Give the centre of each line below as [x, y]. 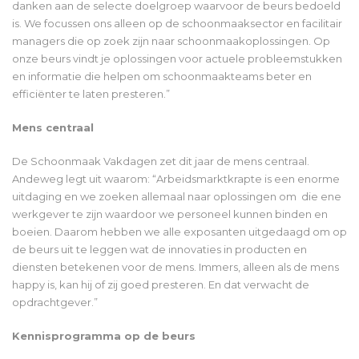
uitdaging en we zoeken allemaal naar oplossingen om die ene [177, 197]
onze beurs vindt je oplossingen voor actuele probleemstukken [177, 59]
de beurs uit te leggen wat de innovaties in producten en [159, 250]
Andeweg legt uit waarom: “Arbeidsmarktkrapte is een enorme [176, 179]
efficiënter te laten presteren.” [91, 94]
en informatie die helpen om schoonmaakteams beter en [162, 77]
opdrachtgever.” [55, 303]
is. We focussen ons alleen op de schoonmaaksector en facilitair [177, 24]
